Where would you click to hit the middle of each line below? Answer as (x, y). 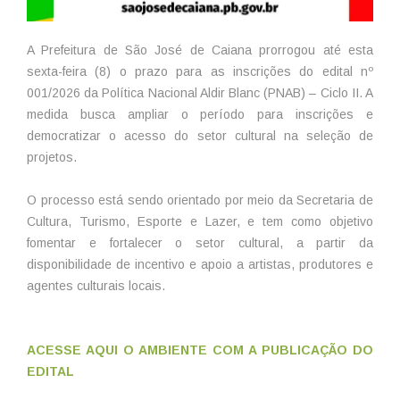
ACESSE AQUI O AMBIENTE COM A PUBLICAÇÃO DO (200, 350)
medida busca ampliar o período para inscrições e (200, 115)
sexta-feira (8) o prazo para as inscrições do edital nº (200, 72)
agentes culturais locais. (96, 286)
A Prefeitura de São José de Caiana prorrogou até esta (200, 50)
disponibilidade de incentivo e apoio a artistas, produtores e (200, 265)
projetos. (52, 158)
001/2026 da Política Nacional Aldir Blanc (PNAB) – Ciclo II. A (200, 93)
